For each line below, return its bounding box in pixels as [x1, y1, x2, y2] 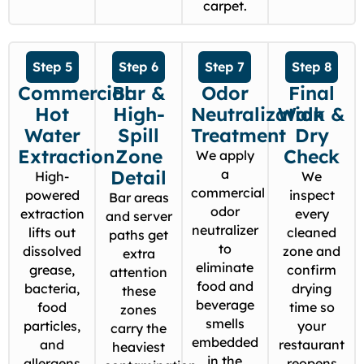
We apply [195, 147, 254, 164]
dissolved [23, 243, 82, 260]
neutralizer [191, 222, 258, 239]
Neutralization [190, 102, 324, 127]
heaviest [112, 339, 166, 356]
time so [288, 299, 335, 316]
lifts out [28, 224, 76, 241]
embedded [191, 334, 258, 351]
